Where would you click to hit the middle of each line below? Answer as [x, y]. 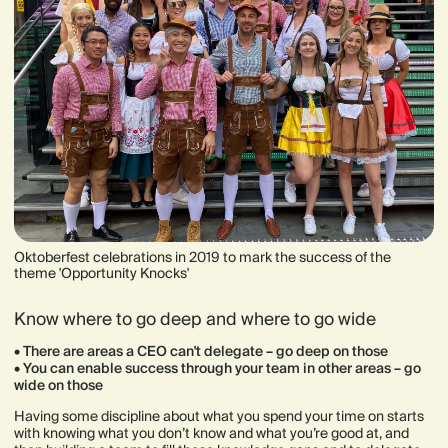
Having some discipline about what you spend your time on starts [219, 415]
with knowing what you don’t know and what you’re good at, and [211, 432]
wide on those [58, 384]
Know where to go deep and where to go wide [195, 318]
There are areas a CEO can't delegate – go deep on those [204, 350]
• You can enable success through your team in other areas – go [217, 367]
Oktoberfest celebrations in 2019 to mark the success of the [202, 256]
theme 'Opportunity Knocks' [101, 272]
